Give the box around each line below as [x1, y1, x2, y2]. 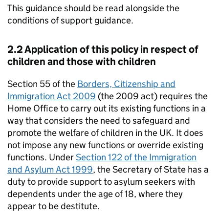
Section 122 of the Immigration [76, 152, 197, 163]
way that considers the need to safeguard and [7, 115, 190, 127]
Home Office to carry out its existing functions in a [7, 103, 206, 114]
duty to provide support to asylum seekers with [7, 176, 195, 188]
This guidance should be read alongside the [7, 2, 179, 14]
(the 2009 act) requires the [96, 90, 208, 102]
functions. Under [7, 152, 76, 163]
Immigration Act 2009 [7, 90, 96, 102]
